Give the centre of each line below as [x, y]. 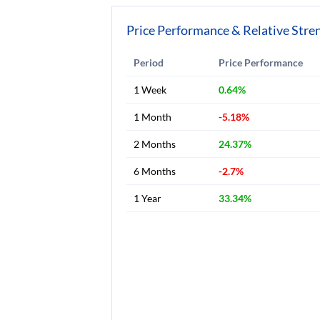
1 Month [152, 117]
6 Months [155, 171]
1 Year [147, 198]
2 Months [155, 144]
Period [149, 62]
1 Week [150, 90]
